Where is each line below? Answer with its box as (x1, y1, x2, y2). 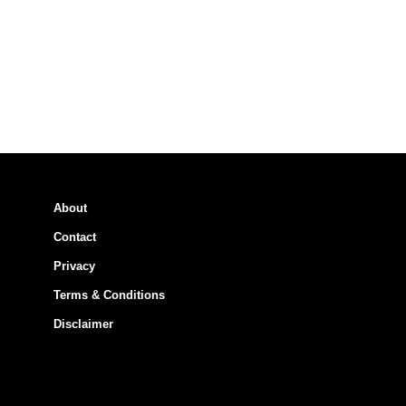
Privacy (53, 258, 95, 273)
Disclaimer (53, 316, 113, 331)
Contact (53, 229, 96, 244)
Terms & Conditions (53, 287, 165, 302)
